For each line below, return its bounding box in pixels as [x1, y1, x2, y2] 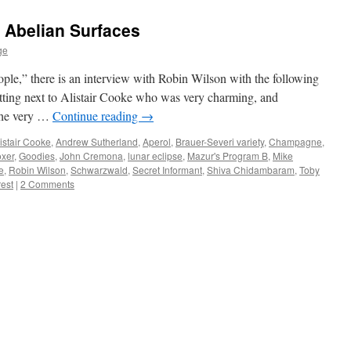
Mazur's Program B [187, 149, 268, 162]
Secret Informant [132, 163, 202, 176]
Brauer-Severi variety [175, 135, 264, 148]
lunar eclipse [128, 149, 183, 162]
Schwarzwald [71, 163, 128, 176]
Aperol [143, 135, 171, 148]
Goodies [19, 149, 55, 162]
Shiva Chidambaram [207, 163, 295, 176]
